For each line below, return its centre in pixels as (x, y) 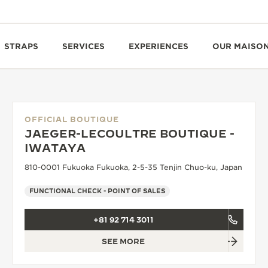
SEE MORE (123, 241)
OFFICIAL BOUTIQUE (72, 119)
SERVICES (83, 46)
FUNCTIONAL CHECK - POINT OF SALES (97, 191)
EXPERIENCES (159, 46)
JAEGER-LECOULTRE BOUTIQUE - (130, 134)
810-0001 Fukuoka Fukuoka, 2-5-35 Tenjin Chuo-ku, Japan (133, 167)
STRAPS (21, 46)
